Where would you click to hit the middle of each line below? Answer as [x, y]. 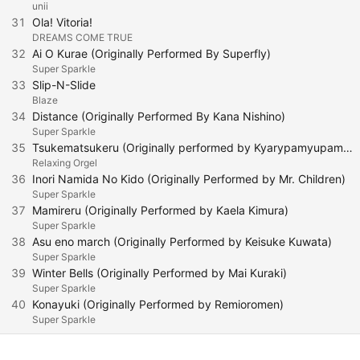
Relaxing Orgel [65, 163]
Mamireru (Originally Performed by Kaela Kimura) [160, 210]
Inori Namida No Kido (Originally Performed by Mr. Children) [189, 179]
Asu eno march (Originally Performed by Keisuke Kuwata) [182, 241]
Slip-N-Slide [64, 85]
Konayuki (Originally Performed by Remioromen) [158, 304]
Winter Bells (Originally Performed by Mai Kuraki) [160, 273]
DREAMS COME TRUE [82, 37]
